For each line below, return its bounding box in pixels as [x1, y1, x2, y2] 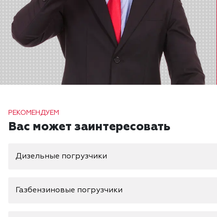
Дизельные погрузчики [15, 153, 107, 161]
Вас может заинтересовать [8, 121, 170, 133]
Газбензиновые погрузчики [15, 186, 123, 195]
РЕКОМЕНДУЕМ [8, 109, 59, 117]
